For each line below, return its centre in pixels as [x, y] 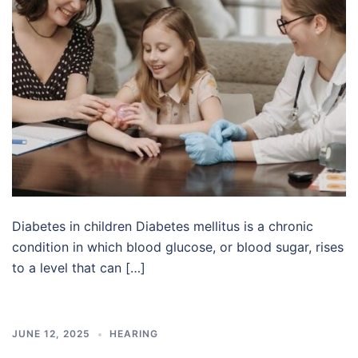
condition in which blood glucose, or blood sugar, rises [178, 247]
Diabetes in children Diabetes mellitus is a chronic [163, 226]
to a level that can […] [79, 268]
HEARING [134, 334]
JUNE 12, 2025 [51, 334]
